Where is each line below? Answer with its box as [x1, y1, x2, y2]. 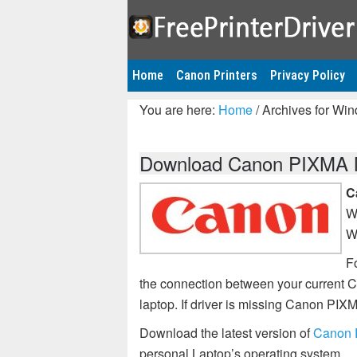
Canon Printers [176, 68, 257, 83]
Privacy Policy [270, 68, 345, 83]
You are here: [139, 100, 218, 119]
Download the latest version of [139, 324, 313, 342]
